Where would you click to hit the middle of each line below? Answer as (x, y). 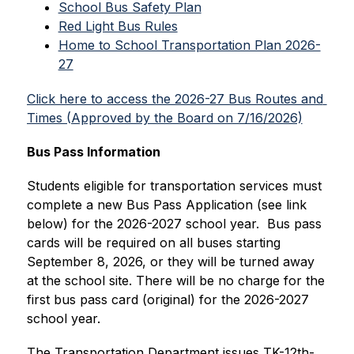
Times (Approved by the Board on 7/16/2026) (164, 118)
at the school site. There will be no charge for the (175, 281)
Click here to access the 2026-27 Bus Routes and (175, 99)
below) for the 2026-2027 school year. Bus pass (174, 224)
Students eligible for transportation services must (174, 186)
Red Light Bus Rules (118, 26)
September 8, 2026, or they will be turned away (170, 262)
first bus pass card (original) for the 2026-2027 (168, 299)
